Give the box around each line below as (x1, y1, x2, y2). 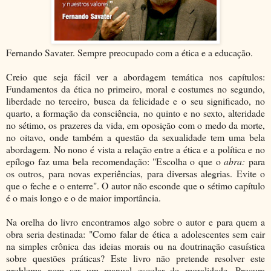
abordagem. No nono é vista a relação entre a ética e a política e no (6, 142, 265, 155)
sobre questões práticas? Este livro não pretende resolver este (6, 251, 265, 264)
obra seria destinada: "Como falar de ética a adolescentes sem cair (6, 227, 265, 240)
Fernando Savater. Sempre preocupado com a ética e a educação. (6, 45, 253, 59)
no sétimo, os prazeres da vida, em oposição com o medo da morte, (6, 118, 265, 131)
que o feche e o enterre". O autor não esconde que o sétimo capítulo (6, 178, 265, 192)
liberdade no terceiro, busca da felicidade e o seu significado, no (6, 94, 265, 107)
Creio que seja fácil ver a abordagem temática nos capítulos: (6, 70, 265, 83)
